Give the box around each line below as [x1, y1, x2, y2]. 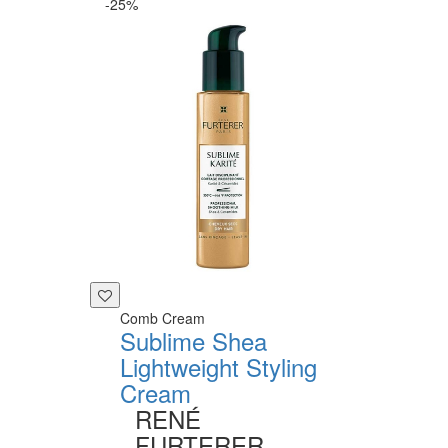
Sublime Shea [120, 322, 267, 358]
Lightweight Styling [120, 348, 317, 384]
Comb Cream [120, 307, 205, 328]
